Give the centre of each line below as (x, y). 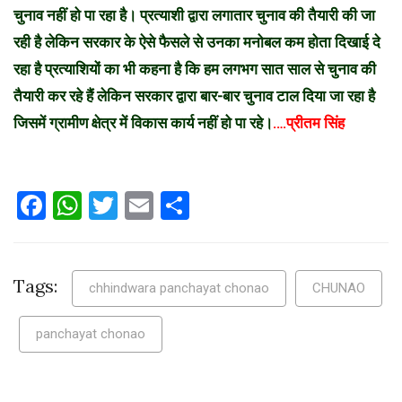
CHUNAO (339, 288)
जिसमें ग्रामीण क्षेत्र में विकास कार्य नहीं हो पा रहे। (143, 122)
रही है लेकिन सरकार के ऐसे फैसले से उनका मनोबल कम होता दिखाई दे (197, 42)
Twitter (162, 205)
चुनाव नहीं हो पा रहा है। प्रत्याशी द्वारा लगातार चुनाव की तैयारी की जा (194, 15)
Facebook (105, 205)
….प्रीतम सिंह (310, 122)
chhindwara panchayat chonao (179, 288)
